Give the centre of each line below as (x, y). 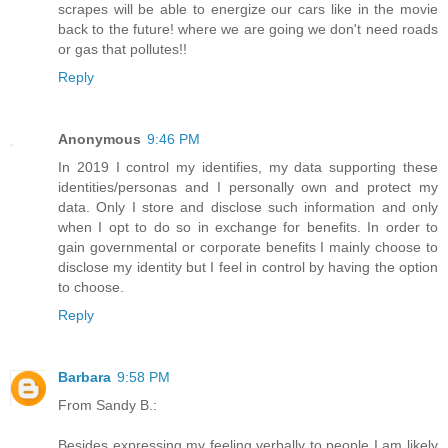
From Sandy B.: (107, 405)
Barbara (84, 377)
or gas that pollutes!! (122, 49)
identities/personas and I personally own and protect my (248, 187)
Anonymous (99, 139)
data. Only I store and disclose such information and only (248, 207)
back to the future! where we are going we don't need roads (248, 29)
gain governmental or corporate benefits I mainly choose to (248, 247)
